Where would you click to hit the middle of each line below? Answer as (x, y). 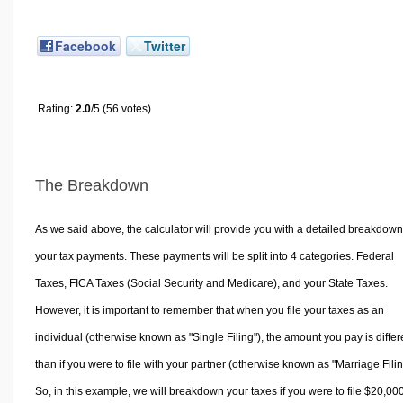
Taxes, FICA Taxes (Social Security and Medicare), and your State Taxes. (211, 284)
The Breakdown (92, 185)
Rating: (57, 108)
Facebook (85, 45)
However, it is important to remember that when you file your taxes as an (209, 311)
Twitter (165, 45)
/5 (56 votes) (121, 108)
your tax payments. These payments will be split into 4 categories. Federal (214, 257)
